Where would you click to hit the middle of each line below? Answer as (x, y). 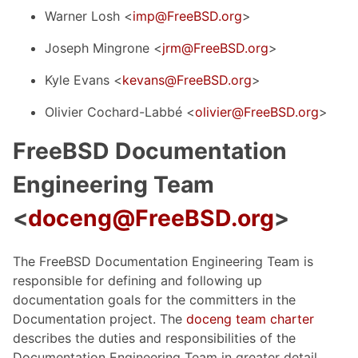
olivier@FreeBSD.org (257, 111)
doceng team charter (250, 318)
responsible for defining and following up (137, 280)
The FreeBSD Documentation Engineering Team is (163, 261)
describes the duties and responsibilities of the (154, 338)
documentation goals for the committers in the (154, 299)
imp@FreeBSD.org (187, 16)
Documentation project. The (99, 318)
